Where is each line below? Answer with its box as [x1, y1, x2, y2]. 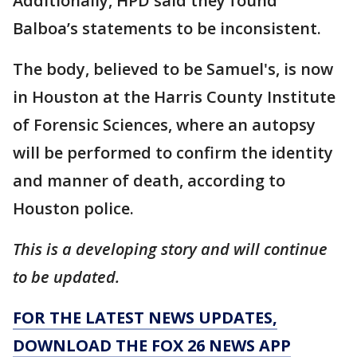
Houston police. [13, 197, 138, 219]
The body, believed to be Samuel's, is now [13, 57, 333, 80]
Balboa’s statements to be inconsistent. [13, 17, 321, 39]
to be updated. [13, 265, 124, 288]
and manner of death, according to [13, 169, 285, 191]
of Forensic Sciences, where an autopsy [13, 113, 316, 135]
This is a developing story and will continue [13, 237, 328, 260]
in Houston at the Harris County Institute [13, 85, 335, 108]
